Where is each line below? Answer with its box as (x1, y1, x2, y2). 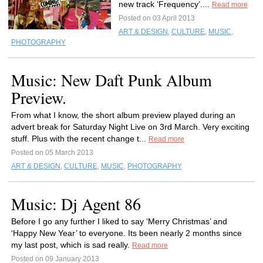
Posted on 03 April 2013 (119, 14, 195, 22)
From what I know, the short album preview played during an (11, 110, 235, 120)
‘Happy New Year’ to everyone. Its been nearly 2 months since (11, 228, 242, 238)
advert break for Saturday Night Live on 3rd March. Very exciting (11, 122, 249, 131)
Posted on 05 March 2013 (11, 149, 93, 157)
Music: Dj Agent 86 (11, 193, 141, 215)
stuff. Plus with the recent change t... (11, 134, 149, 143)
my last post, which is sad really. (11, 240, 132, 249)
